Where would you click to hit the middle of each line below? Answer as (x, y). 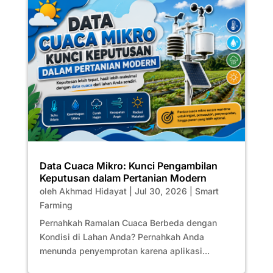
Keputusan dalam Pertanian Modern (123, 178)
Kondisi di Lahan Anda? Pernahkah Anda (122, 236)
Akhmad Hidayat (93, 191)
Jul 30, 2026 (161, 191)
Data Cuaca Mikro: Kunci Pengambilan (128, 165)
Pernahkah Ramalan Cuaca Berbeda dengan (128, 222)
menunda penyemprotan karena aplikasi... (124, 250)
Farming (56, 205)
